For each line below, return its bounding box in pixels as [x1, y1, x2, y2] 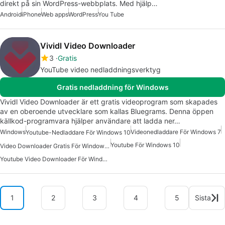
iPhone [22, 11, 41, 19]
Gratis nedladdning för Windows [56, 83, 169, 92]
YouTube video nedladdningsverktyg [40, 65, 161, 74]
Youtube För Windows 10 [110, 141, 180, 149]
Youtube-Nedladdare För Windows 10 [26, 129, 131, 137]
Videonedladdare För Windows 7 [131, 128, 221, 136]
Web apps [41, 11, 68, 19]
